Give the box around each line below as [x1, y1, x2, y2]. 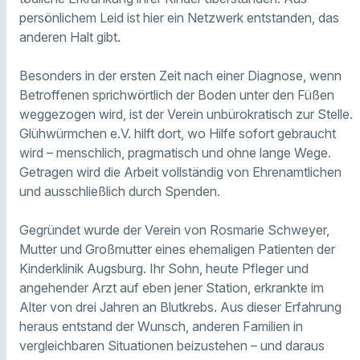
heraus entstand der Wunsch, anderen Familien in [19, 318, 303, 335]
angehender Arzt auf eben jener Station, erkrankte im [19, 280, 324, 297]
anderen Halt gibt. [19, 29, 121, 46]
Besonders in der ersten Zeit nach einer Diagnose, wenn [19, 67, 342, 84]
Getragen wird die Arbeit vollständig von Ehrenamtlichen [19, 164, 342, 181]
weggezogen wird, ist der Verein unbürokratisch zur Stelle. [19, 106, 353, 123]
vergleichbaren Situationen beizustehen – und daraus [19, 337, 325, 354]
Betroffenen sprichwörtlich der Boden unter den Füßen [19, 87, 334, 104]
